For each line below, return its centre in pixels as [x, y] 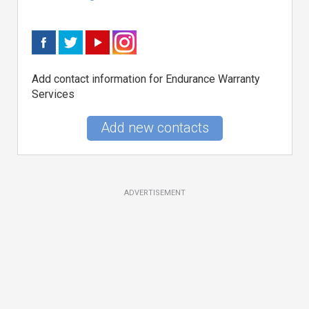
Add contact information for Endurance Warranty [146, 79]
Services [53, 94]
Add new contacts [155, 128]
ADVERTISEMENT [155, 193]
